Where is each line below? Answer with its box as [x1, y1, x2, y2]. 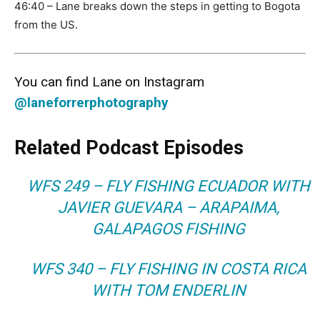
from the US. [14, 18, 78, 32]
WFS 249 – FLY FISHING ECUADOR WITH [27, 177, 311, 196]
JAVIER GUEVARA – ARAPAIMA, [58, 199, 280, 217]
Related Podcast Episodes [14, 136, 244, 160]
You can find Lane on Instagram [14, 74, 204, 91]
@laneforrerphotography [14, 94, 169, 111]
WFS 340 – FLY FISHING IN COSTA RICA [31, 260, 307, 279]
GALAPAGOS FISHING [92, 220, 246, 239]
